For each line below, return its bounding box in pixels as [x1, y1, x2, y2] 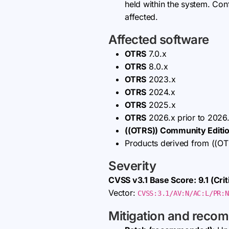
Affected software [108, 32, 209, 47]
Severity [108, 158, 156, 173]
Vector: [108, 188, 138, 198]
